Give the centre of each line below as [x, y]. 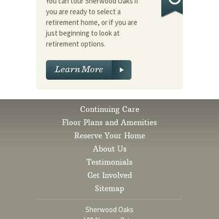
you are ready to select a [83, 11]
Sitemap [109, 189]
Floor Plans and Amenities [109, 123]
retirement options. [76, 44]
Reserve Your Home [109, 136]
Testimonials [109, 162]
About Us [109, 149]
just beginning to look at [83, 33]
